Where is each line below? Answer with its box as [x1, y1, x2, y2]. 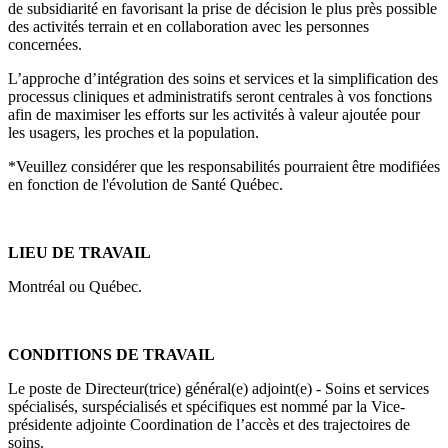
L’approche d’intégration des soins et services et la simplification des [8, 69, 438, 87]
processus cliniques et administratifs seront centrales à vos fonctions [8, 87, 432, 105]
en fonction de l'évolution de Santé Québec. [8, 175, 287, 193]
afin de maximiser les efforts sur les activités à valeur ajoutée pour [8, 105, 420, 123]
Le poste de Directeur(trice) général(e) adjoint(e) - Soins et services [8, 379, 429, 397]
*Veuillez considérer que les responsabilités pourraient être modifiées [8, 157, 440, 175]
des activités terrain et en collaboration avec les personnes [8, 17, 369, 35]
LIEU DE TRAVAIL [8, 243, 151, 261]
